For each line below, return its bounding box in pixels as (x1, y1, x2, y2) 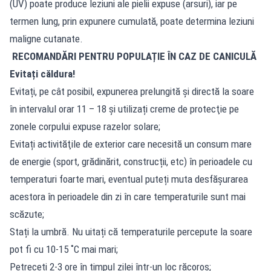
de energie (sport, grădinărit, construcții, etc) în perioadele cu (10, 155, 252, 168)
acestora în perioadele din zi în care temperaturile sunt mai (10, 190, 246, 203)
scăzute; (10, 207, 44, 220)
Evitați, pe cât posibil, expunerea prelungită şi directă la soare (10, 85, 254, 97)
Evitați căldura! (10, 67, 75, 80)
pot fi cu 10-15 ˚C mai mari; (10, 243, 118, 255)
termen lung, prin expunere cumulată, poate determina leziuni (10, 15, 254, 27)
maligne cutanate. (10, 32, 83, 45)
